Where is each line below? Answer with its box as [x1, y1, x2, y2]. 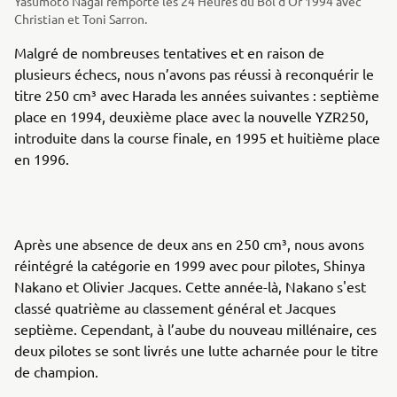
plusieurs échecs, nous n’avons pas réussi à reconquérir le [14, 64, 374, 82]
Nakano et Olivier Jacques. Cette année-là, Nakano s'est [14, 276, 366, 295]
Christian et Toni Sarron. [14, 10, 147, 27]
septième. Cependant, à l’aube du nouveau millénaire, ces [14, 319, 377, 338]
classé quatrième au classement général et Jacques [14, 298, 336, 316]
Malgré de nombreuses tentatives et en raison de [14, 43, 324, 61]
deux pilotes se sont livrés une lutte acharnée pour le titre [14, 340, 378, 359]
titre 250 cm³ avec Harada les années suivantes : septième [14, 85, 379, 104]
